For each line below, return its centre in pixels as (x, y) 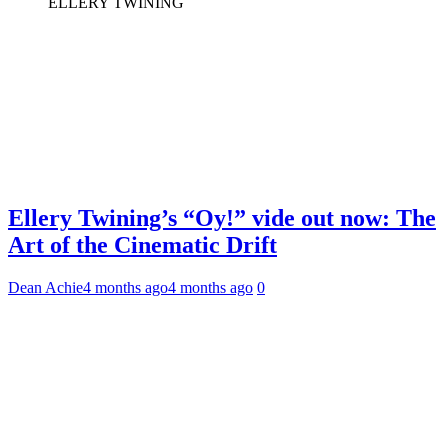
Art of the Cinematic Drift (142, 244)
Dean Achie (45, 287)
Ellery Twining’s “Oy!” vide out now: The (222, 217)
